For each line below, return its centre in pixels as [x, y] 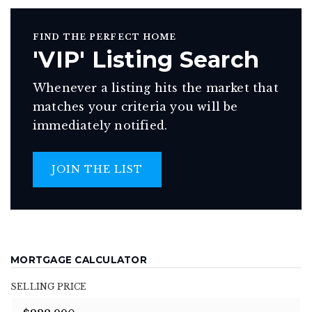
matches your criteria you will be [135, 106]
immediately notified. [100, 125]
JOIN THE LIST [97, 169]
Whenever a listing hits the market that [156, 87]
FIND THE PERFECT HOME [105, 37]
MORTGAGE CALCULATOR [79, 259]
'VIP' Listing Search [146, 59]
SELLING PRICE [49, 286]
